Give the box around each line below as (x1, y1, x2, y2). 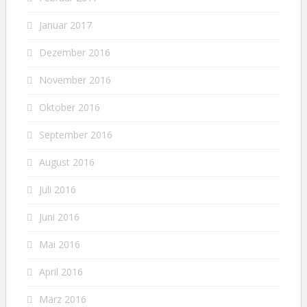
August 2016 (39, 155, 95, 169)
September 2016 (39, 127, 112, 141)
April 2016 (39, 265, 83, 278)
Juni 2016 (39, 210, 79, 223)
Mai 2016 (39, 237, 80, 251)
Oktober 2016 (39, 100, 100, 114)
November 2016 (39, 73, 111, 86)
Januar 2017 (39, 18, 92, 32)
